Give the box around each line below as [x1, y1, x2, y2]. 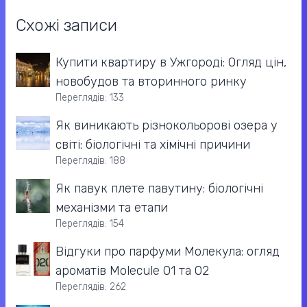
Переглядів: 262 [56, 281, 126, 293]
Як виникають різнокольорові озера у [56, 118, 278, 134]
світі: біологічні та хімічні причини [56, 137, 250, 153]
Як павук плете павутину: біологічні [56, 181, 263, 197]
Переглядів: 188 [56, 155, 125, 167]
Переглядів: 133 [56, 92, 124, 104]
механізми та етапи [56, 200, 168, 216]
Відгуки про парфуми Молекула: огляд [56, 244, 280, 260]
